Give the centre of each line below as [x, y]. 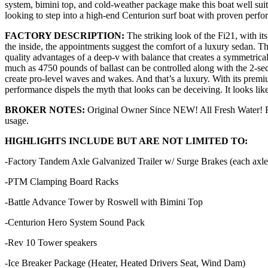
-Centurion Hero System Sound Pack [76, 222]
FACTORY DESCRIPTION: [66, 35]
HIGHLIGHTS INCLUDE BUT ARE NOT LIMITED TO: [126, 141]
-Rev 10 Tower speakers [52, 242]
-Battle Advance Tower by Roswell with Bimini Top [104, 202]
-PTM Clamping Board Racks [63, 181]
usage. [17, 120]
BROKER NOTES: [46, 109]
